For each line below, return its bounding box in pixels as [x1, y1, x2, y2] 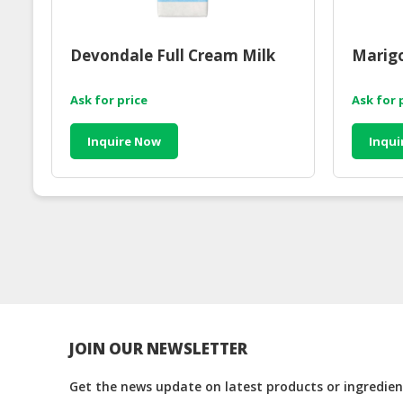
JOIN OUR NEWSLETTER [69, 338, 247, 360]
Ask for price [70, 92, 148, 109]
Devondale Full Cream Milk [70, 45, 275, 67]
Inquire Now [87, 133, 162, 150]
